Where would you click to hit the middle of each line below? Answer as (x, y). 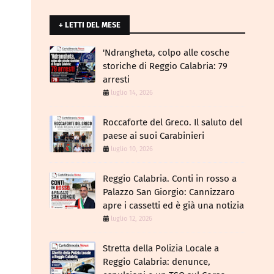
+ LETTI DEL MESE (90, 25)
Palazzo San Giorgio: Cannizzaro (169, 192)
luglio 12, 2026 (131, 219)
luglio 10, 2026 (132, 149)
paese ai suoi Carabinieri (154, 136)
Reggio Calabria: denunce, (157, 262)
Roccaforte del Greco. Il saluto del (172, 122)
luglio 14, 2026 (132, 93)
